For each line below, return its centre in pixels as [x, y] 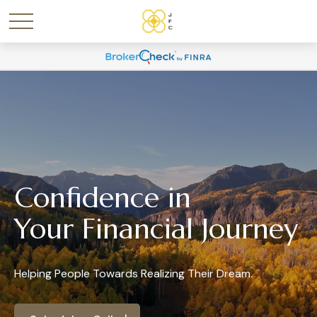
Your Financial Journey [156, 228]
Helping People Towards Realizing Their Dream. [133, 273]
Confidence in [103, 197]
